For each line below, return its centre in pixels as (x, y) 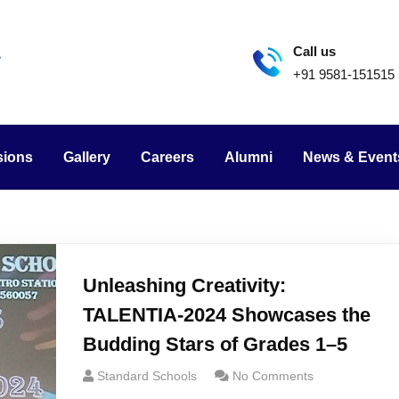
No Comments (273, 376)
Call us (314, 51)
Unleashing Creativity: (184, 285)
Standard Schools (147, 376)
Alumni (248, 157)
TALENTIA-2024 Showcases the (226, 315)
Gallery (87, 157)
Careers (167, 157)
